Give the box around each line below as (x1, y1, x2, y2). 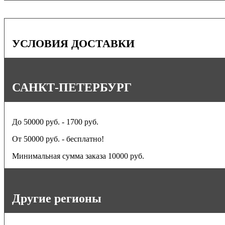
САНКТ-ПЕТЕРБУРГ (12, 81, 132, 94)
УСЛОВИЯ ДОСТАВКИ (12, 37, 135, 50)
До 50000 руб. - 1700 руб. (12, 118, 98, 127)
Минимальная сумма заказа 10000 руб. (12, 152, 144, 161)
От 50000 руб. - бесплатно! (12, 135, 104, 144)
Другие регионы (12, 192, 101, 205)
